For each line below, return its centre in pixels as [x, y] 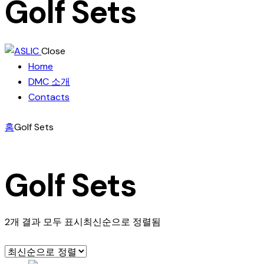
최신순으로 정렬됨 [122, 222]
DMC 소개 [49, 82]
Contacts [49, 97]
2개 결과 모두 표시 [44, 222]
